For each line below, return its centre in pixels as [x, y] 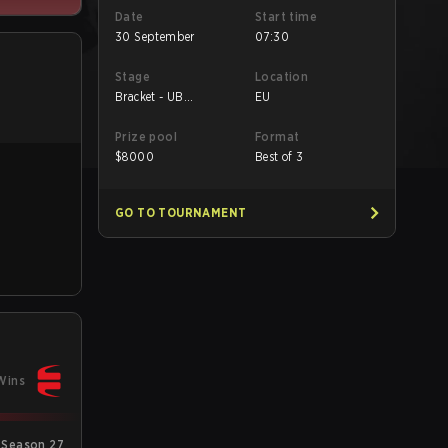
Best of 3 [279, 156]
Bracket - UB [149, 96]
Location [282, 76]
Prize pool [146, 136]
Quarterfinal [148, 112]
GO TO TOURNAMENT [181, 212]
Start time [286, 16]
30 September [155, 36]
